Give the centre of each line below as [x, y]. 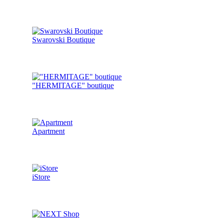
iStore [41, 177]
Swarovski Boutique [64, 40]
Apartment [48, 131]
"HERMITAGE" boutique [73, 86]
